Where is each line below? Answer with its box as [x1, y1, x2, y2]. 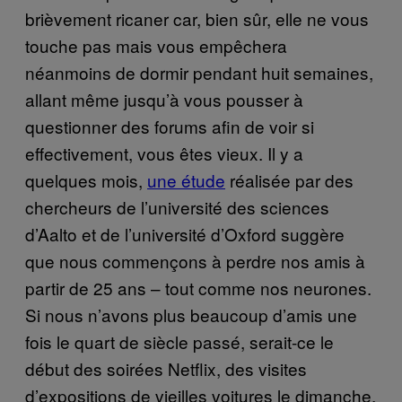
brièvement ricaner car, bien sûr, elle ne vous [25, 5, 369, 31]
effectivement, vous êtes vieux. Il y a [25, 140, 303, 165]
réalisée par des [225, 167, 354, 192]
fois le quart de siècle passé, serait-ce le [25, 328, 334, 354]
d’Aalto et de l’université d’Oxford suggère [25, 221, 345, 246]
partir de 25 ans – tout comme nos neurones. [25, 275, 371, 300]
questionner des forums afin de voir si [25, 113, 314, 138]
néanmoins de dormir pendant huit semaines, [25, 59, 373, 84]
